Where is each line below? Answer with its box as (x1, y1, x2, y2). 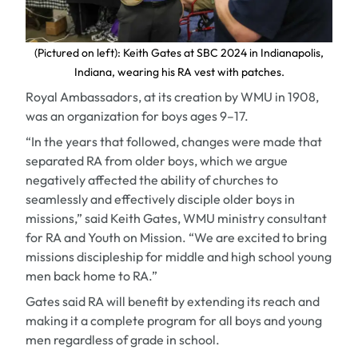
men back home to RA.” (26, 267, 157, 284)
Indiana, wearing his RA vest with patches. (74, 64, 284, 79)
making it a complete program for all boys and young (26, 312, 322, 328)
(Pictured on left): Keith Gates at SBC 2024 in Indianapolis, (34, 45, 324, 60)
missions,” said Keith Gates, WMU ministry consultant (26, 209, 327, 226)
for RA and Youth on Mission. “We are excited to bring (26, 229, 327, 245)
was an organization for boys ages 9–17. (26, 107, 249, 124)
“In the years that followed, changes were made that (26, 133, 322, 149)
